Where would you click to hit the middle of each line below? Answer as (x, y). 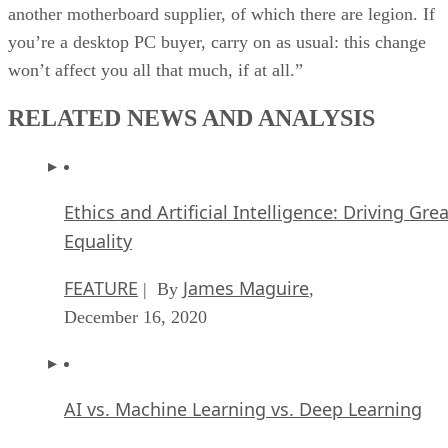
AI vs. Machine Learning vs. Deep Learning (243, 408)
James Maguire (246, 287)
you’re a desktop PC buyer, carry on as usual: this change (217, 41)
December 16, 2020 (135, 316)
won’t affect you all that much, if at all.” (155, 69)
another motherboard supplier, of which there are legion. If (221, 13)
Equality (98, 240)
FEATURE (101, 287)
